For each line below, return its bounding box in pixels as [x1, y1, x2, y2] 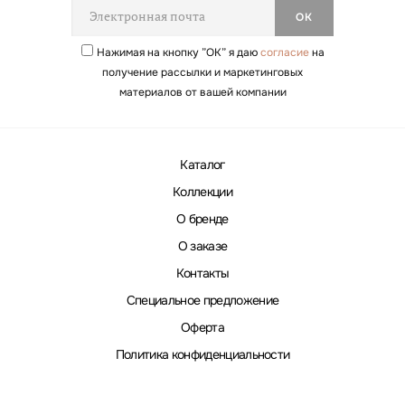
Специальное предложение [126, 291, 279, 308]
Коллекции [173, 183, 232, 200]
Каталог [180, 155, 225, 173]
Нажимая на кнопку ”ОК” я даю [96, 44, 260, 60]
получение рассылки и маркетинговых [102, 64, 303, 80]
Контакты [175, 264, 230, 281]
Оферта [181, 318, 224, 335]
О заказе [177, 237, 228, 254]
